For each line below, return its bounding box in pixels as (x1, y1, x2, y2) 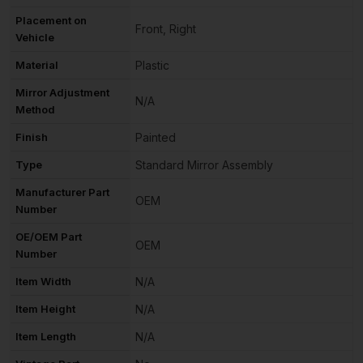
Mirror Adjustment (15, 85, 109, 99)
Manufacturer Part (15, 185, 109, 199)
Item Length (15, 329, 76, 343)
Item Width (15, 274, 71, 288)
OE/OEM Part (15, 229, 82, 243)
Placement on (15, 13, 87, 27)
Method (15, 102, 55, 116)
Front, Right (135, 21, 196, 36)
